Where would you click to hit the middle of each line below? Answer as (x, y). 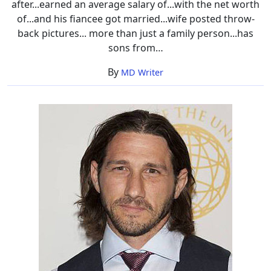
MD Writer (142, 72)
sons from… (135, 47)
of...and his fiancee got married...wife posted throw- (135, 18)
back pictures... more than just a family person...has (135, 33)
